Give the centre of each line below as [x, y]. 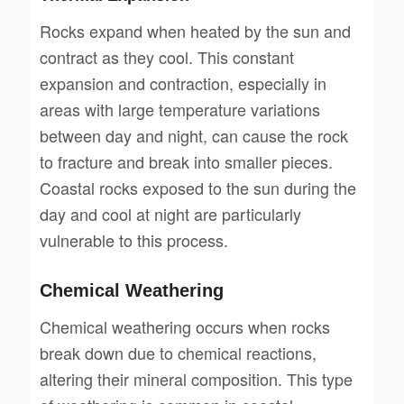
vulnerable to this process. [133, 239]
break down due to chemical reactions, [178, 353]
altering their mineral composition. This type [196, 379]
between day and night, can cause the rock [193, 135]
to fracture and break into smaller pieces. [186, 161]
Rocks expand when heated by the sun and [195, 30]
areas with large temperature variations [179, 109]
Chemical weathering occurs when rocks [184, 327]
